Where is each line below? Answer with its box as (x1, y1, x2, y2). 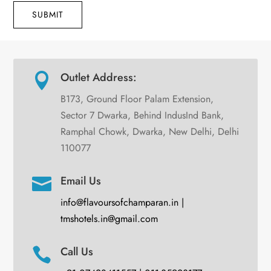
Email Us (60, 173, 101, 189)
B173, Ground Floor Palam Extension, (60, 92, 214, 106)
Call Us (60, 244, 93, 260)
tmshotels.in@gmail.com (60, 212, 158, 226)
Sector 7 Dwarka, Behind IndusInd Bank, (60, 108, 224, 123)
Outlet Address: (60, 70, 137, 86)
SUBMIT (32, 8, 64, 21)
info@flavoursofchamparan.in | (60, 195, 184, 210)
